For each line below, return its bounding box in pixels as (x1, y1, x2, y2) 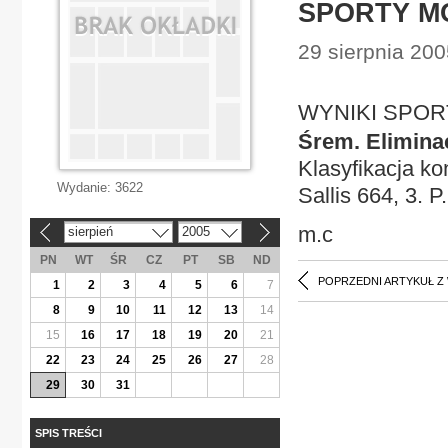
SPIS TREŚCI (35, 426, 102, 439)
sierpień (67, 223, 113, 239)
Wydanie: (57, 180, 115, 195)
